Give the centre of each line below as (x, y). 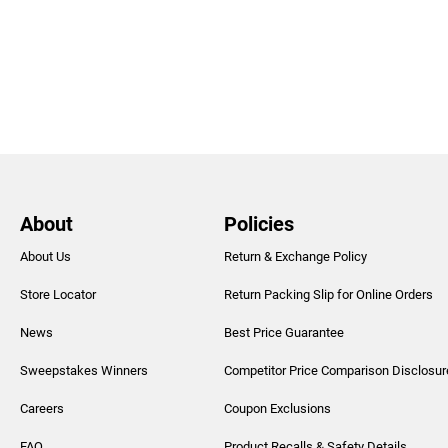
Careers (41, 408)
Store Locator (57, 294)
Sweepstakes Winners (83, 370)
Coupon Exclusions (277, 408)
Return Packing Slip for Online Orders (328, 294)
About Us (45, 256)
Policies (258, 223)
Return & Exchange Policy (295, 256)
